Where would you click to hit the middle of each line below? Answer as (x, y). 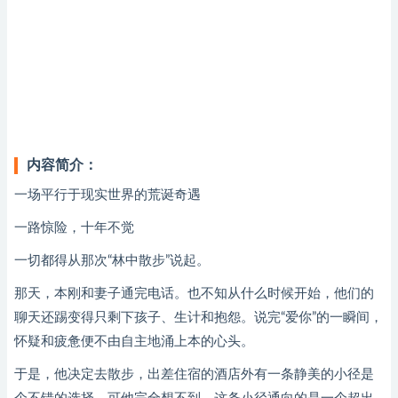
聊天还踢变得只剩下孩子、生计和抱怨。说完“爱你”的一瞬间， (199, 318)
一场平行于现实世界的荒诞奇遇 (107, 195)
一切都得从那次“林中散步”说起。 (112, 261)
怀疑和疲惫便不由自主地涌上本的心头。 (134, 342)
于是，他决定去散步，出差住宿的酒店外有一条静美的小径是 (194, 374)
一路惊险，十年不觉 (74, 228)
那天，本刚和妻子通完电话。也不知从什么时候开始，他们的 (194, 294)
